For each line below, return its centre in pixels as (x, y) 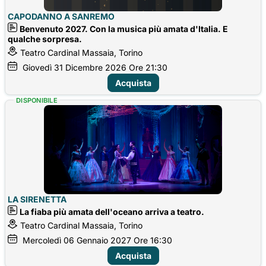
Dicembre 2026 (96, 67)
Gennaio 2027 (104, 240)
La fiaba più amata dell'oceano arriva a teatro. (112, 211)
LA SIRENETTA (37, 199)
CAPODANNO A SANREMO (61, 16)
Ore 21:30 (148, 67)
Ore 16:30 (153, 240)
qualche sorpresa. (45, 39)
